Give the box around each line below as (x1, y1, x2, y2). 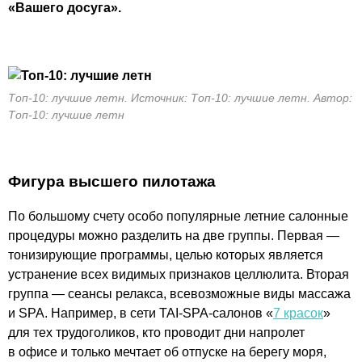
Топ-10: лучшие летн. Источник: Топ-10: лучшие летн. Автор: (8, 91, 352, 104)
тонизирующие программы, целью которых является (8, 247, 323, 262)
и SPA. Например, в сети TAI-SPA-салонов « (8, 305, 273, 320)
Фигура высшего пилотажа (8, 173, 216, 190)
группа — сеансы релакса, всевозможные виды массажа (8, 286, 351, 301)
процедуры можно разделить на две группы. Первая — (8, 228, 339, 242)
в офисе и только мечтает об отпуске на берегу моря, (8, 344, 326, 359)
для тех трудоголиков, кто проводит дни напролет (8, 325, 305, 339)
